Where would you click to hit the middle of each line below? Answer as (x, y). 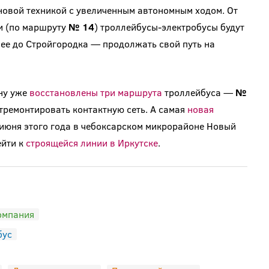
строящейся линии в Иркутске (92, 143)
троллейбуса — (198, 92)
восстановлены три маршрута (95, 92)
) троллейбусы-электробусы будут (169, 27)
